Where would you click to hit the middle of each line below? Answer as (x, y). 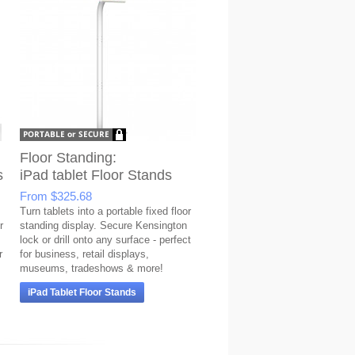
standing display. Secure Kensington (103, 225)
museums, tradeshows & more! (92, 268)
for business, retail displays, (84, 254)
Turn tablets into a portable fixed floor (105, 211)
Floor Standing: (68, 158)
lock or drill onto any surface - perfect (105, 240)
